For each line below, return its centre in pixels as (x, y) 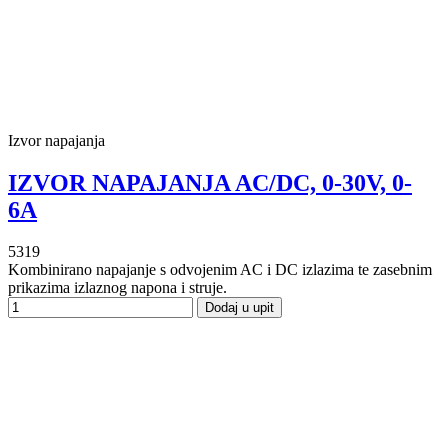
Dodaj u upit (239, 308)
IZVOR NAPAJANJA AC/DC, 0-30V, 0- (210, 182)
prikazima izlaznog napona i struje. (117, 288)
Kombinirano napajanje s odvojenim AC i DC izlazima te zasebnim (220, 270)
